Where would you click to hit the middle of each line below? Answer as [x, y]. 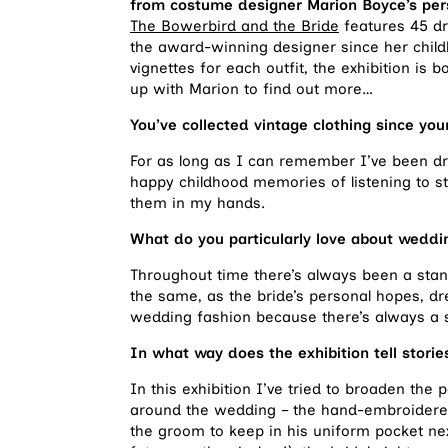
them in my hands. [197, 202]
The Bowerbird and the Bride [234, 25]
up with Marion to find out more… [251, 88]
